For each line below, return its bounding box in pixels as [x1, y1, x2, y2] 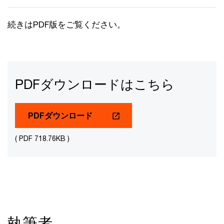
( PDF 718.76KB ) [15, 134, 69, 142]
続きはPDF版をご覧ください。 [7, 19, 125, 29]
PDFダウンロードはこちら [15, 76, 174, 92]
